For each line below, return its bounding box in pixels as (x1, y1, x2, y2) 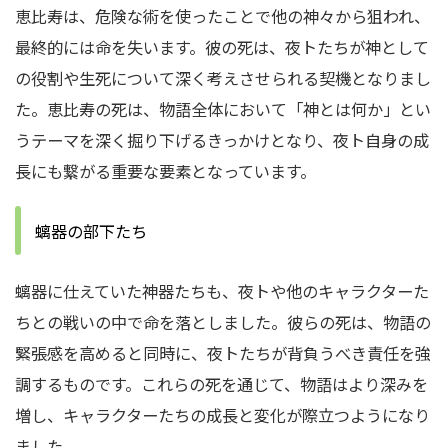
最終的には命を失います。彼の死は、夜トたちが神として (15, 35, 429, 59)
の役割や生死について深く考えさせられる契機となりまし (15, 66, 431, 90)
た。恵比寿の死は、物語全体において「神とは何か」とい (15, 97, 431, 121)
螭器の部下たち (35, 219, 147, 243)
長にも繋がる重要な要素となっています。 (15, 159, 316, 183)
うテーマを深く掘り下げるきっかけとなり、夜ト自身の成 (15, 128, 429, 152)
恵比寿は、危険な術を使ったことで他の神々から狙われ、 (15, 4, 430, 28)
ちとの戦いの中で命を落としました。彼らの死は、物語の (15, 310, 431, 334)
